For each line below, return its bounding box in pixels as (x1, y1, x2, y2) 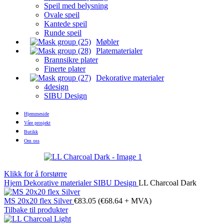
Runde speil (44, 28, 81, 37)
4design (44, 82, 68, 91)
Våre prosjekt (24, 120, 50, 125)
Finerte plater (44, 64, 85, 73)
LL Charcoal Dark (138, 178, 196, 187)
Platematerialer (96, 46, 142, 55)
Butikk (24, 129, 38, 134)
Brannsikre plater (44, 55, 98, 64)
